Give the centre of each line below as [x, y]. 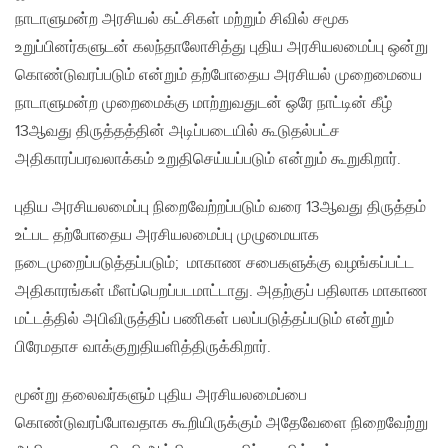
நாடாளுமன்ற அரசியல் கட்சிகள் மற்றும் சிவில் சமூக [182, 20]
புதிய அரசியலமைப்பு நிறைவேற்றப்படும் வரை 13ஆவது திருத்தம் [220, 208]
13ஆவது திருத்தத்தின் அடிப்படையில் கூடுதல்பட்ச [177, 132]
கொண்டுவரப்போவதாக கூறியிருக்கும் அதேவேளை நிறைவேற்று [221, 424]
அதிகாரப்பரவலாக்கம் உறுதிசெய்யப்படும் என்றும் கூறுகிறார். [208, 160]
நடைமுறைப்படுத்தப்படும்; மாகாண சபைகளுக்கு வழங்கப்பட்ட [214, 264]
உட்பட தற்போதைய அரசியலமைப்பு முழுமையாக [167, 236]
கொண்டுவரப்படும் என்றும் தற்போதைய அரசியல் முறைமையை [218, 76]
